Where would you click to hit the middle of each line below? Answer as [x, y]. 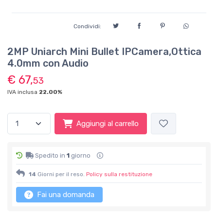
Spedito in [50, 155]
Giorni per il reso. [61, 174]
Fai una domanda [66, 195]
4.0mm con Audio [48, 63]
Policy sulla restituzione [119, 174]
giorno [81, 155]
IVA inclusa [23, 92]
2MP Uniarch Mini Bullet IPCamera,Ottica [104, 52]
